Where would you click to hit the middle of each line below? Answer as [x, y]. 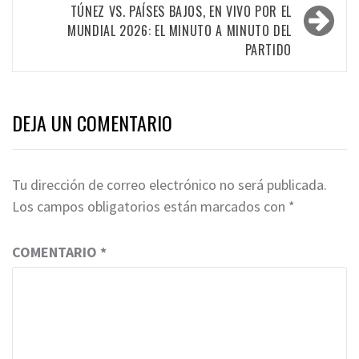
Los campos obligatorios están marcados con [150, 207]
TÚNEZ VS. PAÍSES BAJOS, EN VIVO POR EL [181, 12]
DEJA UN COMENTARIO [92, 123]
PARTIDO [268, 50]
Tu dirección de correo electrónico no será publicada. [169, 185]
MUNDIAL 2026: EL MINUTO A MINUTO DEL [179, 31]
